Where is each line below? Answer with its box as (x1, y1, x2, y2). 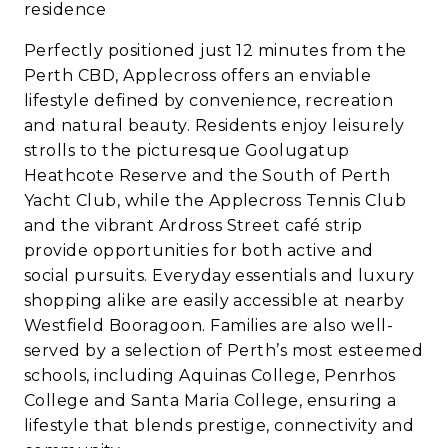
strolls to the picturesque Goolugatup (24, 141, 350, 161)
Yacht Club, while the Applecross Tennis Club (24, 191, 407, 211)
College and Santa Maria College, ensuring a (24, 391, 397, 411)
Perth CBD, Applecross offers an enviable (24, 66, 372, 86)
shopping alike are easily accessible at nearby (24, 291, 405, 311)
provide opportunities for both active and (24, 241, 374, 261)
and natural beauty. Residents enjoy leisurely (24, 116, 405, 136)
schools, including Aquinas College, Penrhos (24, 366, 396, 386)
